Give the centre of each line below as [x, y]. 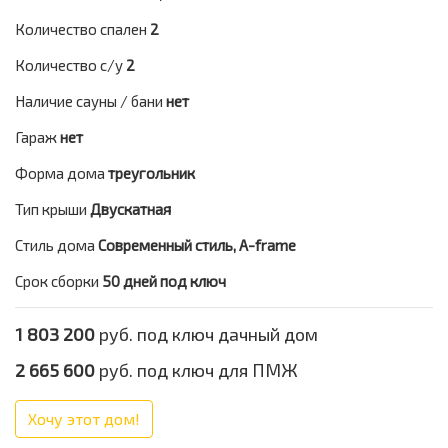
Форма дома [60, 173]
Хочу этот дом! [84, 418]
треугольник [151, 173]
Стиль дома [55, 245]
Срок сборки [57, 281]
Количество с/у [69, 65]
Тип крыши [51, 209]
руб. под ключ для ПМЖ [196, 370]
